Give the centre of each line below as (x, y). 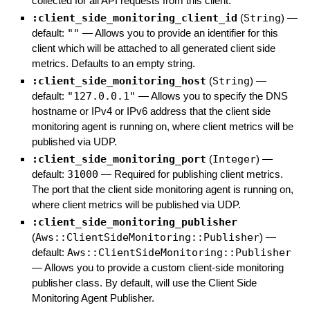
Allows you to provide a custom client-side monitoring (164, 267)
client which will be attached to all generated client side (153, 48)
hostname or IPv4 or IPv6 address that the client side (151, 111)
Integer (234, 159)
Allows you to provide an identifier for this (186, 33)
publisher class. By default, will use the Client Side (144, 282)
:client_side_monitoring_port (119, 159)
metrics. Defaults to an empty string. (113, 63)
